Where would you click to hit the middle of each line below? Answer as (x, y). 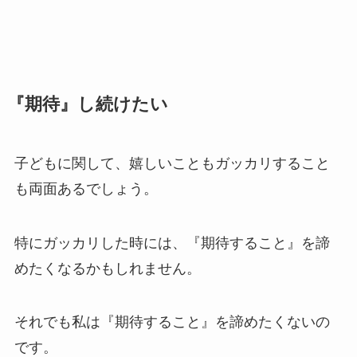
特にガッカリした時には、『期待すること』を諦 (172, 243)
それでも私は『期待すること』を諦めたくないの (172, 322)
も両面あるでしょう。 (86, 188)
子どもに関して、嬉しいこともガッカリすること (172, 163)
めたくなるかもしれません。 (107, 268)
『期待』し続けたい (87, 104)
